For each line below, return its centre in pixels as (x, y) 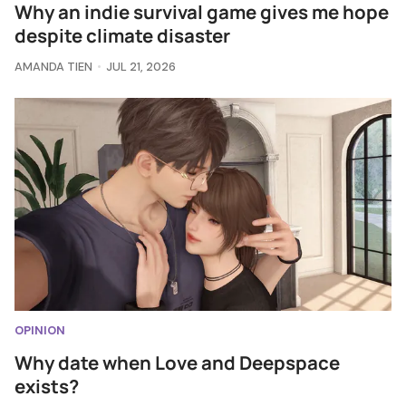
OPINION (40, 330)
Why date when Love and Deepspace (177, 362)
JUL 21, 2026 (140, 67)
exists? (47, 386)
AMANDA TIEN (53, 67)
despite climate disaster (122, 36)
